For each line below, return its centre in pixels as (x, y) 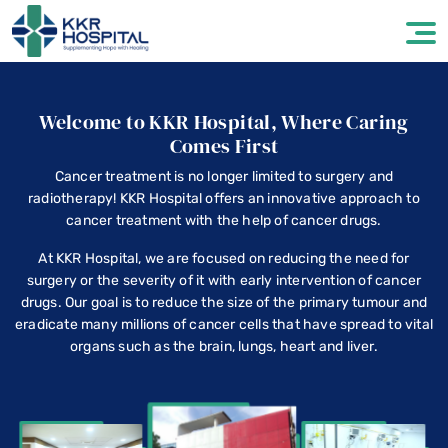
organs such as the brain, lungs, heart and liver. (224, 346)
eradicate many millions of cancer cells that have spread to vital (223, 324)
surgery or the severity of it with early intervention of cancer (224, 280)
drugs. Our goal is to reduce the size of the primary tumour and (224, 302)
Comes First (224, 145)
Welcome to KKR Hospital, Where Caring (224, 121)
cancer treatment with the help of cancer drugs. (224, 220)
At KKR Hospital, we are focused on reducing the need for (224, 258)
